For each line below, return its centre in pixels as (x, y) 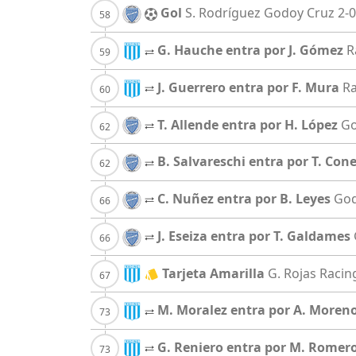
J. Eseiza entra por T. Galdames (254, 236)
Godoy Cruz (299, 13)
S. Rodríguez (223, 13)
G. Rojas (292, 273)
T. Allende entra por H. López (248, 124)
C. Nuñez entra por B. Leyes (244, 199)
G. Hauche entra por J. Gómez (250, 50)
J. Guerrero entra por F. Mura (248, 87)
